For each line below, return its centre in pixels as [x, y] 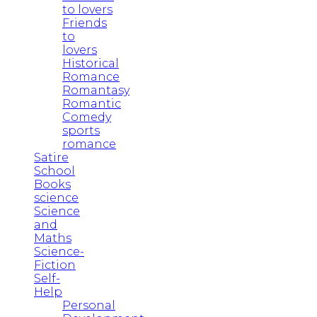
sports [81, 130]
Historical [91, 63]
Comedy [87, 117]
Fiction [55, 265]
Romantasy [96, 90]
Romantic [92, 103]
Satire [51, 157]
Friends [85, 23]
